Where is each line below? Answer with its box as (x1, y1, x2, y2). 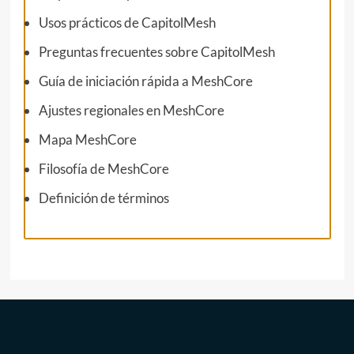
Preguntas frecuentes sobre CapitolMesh (38, 43, 275, 60)
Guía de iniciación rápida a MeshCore (38, 72, 253, 89)
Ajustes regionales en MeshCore (38, 101, 224, 119)
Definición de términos (38, 189, 169, 206)
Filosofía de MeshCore (38, 160, 169, 177)
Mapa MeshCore (38, 130, 137, 148)
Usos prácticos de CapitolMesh (38, 13, 216, 31)
